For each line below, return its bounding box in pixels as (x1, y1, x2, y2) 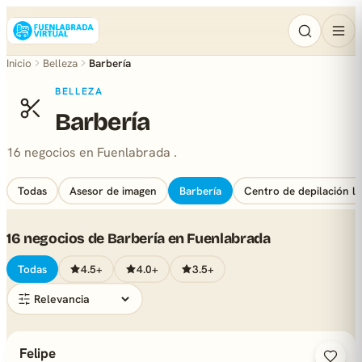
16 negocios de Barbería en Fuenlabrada (6, 230, 271, 247)
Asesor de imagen (69, 183, 157, 198)
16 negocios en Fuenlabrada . (6, 144, 177, 161)
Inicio (6, 56, 32, 70)
